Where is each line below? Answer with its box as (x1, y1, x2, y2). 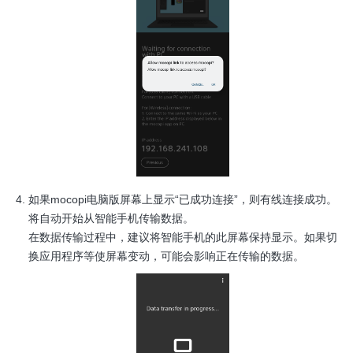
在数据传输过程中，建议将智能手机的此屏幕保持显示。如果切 (28, 231, 337, 244)
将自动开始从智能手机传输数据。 (28, 212, 194, 225)
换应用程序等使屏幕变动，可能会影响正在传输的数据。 (28, 250, 304, 263)
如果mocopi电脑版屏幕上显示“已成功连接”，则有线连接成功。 (28, 193, 337, 206)
